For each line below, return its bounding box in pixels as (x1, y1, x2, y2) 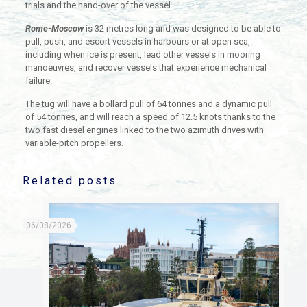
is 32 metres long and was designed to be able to (83, 23, 281, 34)
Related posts (23, 173, 117, 187)
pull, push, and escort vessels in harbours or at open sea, (25, 36, 250, 47)
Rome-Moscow (25, 23, 84, 34)
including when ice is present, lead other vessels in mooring (25, 49, 260, 60)
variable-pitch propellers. (25, 137, 123, 148)
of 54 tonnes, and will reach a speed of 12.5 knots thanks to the (25, 111, 275, 122)
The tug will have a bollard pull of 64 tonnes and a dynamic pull (25, 98, 272, 109)
